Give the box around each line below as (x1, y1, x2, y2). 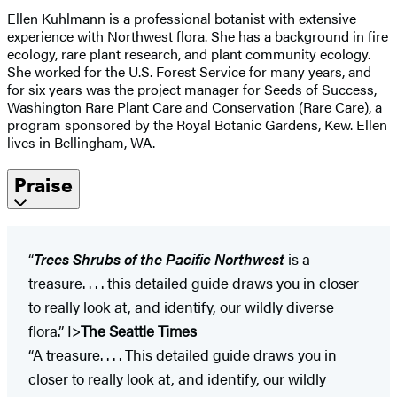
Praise (14, 172, 73, 198)
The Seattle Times (81, 320, 197, 342)
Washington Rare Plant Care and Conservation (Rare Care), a (7, 96, 382, 117)
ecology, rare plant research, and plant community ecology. (7, 43, 370, 64)
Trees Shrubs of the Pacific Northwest (34, 248, 284, 270)
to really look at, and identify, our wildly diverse (28, 296, 334, 318)
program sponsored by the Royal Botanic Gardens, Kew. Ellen (7, 113, 387, 135)
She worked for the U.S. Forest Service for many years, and (7, 60, 371, 82)
